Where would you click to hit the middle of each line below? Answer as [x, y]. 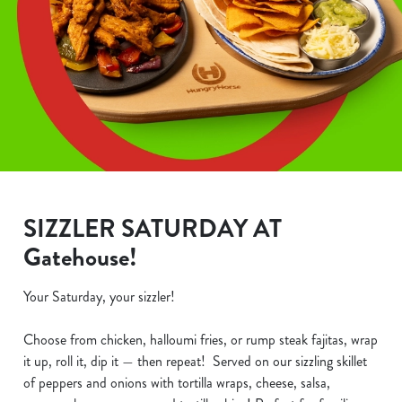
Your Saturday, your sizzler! [99, 297]
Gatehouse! [80, 258]
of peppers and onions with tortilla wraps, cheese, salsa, [177, 383]
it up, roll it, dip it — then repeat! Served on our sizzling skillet [195, 361]
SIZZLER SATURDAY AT [153, 229]
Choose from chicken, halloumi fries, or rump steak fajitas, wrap [201, 340]
